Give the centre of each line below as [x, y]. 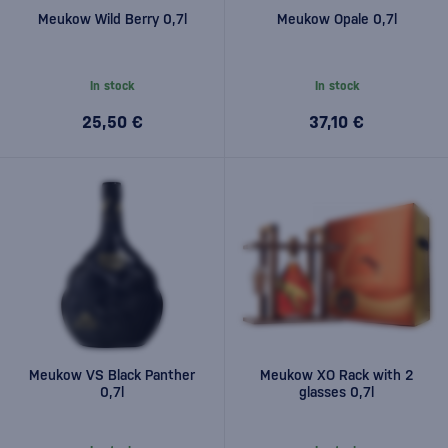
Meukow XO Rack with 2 [336, 375]
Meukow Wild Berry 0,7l [112, 18]
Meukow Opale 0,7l [336, 18]
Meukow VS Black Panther [112, 375]
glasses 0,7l [336, 392]
